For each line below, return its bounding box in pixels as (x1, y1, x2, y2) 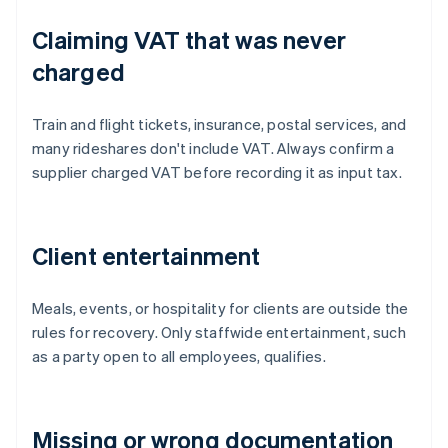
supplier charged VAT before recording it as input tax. (32, 162, 402, 183)
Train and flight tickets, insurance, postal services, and (32, 114, 407, 135)
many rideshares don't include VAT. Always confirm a (32, 138, 395, 159)
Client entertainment (32, 240, 260, 272)
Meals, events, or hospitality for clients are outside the (32, 298, 409, 319)
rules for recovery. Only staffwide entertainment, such (32, 322, 406, 343)
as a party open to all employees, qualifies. (32, 346, 326, 367)
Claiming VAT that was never (32, 24, 346, 56)
